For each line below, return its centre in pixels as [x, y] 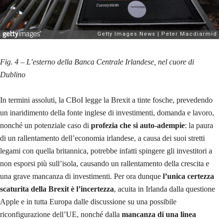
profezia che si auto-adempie [138, 125]
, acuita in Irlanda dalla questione [164, 189]
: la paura [199, 125]
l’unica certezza [188, 176]
